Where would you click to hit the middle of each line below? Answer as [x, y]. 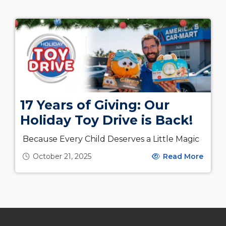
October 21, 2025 [62, 156]
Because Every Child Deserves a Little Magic [111, 139]
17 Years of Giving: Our [95, 105]
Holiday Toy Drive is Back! [106, 120]
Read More [182, 156]
